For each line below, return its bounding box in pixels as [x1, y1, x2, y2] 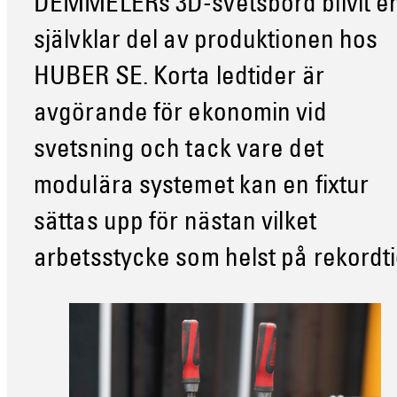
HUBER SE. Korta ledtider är [34, 65, 324, 91]
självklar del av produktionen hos [34, 28, 378, 55]
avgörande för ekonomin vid [34, 101, 327, 128]
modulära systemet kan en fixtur [34, 174, 370, 200]
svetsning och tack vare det [34, 137, 323, 164]
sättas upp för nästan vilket [34, 210, 316, 237]
